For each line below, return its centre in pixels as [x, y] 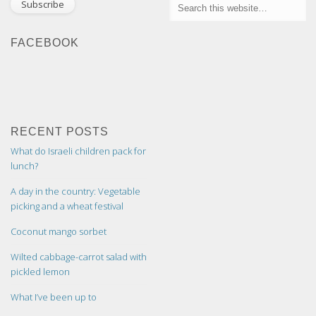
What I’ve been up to [54, 297]
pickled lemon [41, 272]
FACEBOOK [45, 42]
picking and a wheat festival [67, 206]
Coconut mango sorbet [59, 232]
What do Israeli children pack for [79, 151]
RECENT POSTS [60, 132]
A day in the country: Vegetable [76, 192]
